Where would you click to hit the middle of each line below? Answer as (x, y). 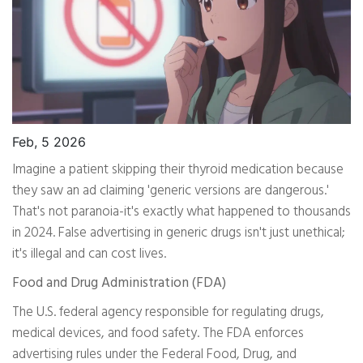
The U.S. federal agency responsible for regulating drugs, (168, 313)
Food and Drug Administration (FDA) (119, 284)
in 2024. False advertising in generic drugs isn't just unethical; (178, 233)
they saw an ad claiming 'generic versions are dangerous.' (171, 191)
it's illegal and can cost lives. (89, 254)
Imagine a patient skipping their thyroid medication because (178, 170)
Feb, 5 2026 (49, 142)
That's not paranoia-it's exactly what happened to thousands (181, 212)
